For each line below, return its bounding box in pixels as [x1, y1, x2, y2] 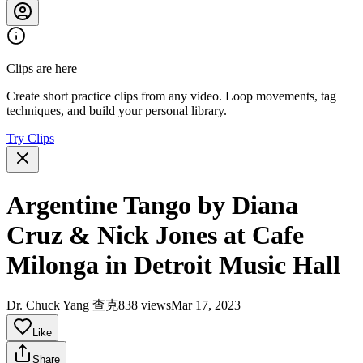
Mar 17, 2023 [171, 298, 241, 313]
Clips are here [6, 62, 77, 76]
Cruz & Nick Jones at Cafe [6, 220, 304, 250]
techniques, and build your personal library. [6, 104, 227, 118]
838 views [118, 298, 171, 313]
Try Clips [6, 131, 54, 146]
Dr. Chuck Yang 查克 [6, 298, 118, 313]
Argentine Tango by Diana [6, 190, 298, 220]
